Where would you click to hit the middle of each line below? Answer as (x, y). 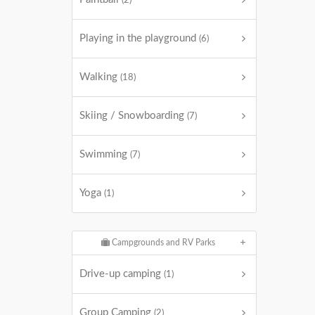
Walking (100, 77)
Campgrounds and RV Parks (162, 243)
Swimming (105, 154)
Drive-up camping (122, 274)
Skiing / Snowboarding (133, 116)
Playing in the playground (139, 38)
